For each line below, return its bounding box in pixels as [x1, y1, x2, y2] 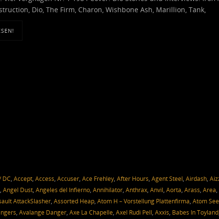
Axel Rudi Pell [116, 208, 152, 216]
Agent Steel [152, 174, 183, 182]
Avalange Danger [19, 208, 66, 216]
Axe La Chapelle [69, 208, 113, 216]
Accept [14, 174, 32, 182]
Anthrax [126, 185, 147, 194]
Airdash [186, 174, 207, 182]
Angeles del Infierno [36, 185, 90, 194]
